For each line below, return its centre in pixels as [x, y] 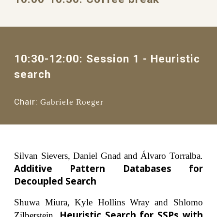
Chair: [26, 101]
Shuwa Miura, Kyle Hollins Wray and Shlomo [108, 202]
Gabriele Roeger [72, 102]
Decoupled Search [55, 181]
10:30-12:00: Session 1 [79, 59]
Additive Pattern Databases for [108, 168]
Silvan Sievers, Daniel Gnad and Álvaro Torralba [107, 155]
